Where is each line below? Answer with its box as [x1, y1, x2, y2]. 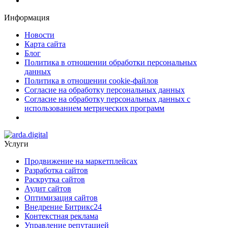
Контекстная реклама [24, 211, 98, 220]
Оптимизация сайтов [24, 193, 98, 202]
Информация [4, 13, 49, 22]
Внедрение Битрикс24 [24, 202, 102, 211]
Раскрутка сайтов [24, 175, 85, 184]
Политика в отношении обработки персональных [24, 58, 197, 67]
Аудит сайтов [24, 184, 71, 193]
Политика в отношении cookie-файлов [24, 76, 158, 85]
